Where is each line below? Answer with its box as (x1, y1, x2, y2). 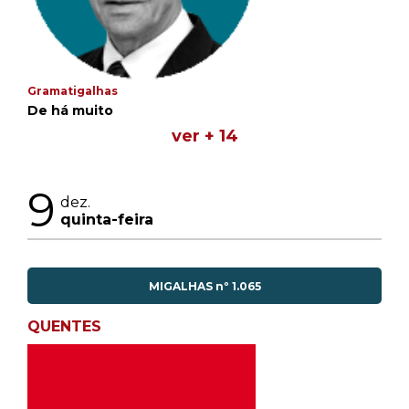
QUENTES (27, 318, 101, 335)
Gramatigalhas (27, 84, 118, 98)
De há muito (27, 102, 113, 119)
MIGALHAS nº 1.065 (148, 278, 261, 293)
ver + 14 (171, 126, 238, 146)
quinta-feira (60, 210, 153, 228)
